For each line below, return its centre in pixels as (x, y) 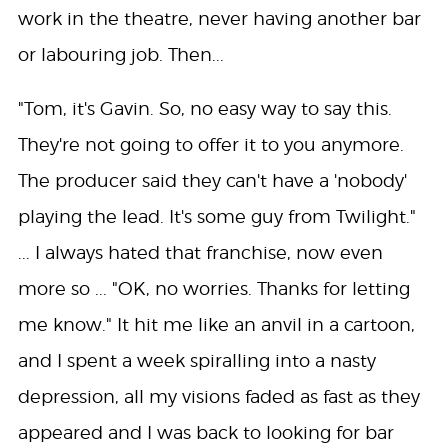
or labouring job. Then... (120, 55)
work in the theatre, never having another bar (219, 19)
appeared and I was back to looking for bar (205, 433)
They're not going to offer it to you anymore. (210, 145)
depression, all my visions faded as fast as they (218, 397)
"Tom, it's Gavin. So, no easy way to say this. (204, 109)
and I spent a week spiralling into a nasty (196, 361)
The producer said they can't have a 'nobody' (212, 181)
